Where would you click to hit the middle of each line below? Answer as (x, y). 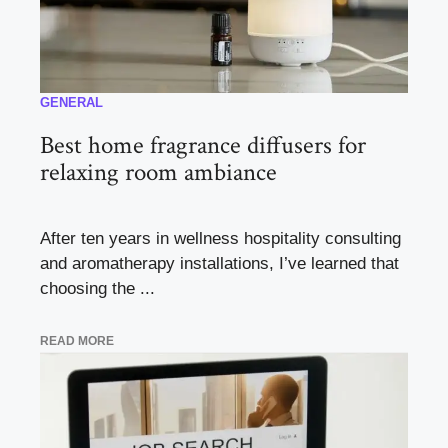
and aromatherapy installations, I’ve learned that (219, 264)
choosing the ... (97, 289)
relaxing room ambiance (158, 173)
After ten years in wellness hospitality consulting (220, 239)
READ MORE (77, 340)
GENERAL (71, 103)
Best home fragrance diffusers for (203, 146)
